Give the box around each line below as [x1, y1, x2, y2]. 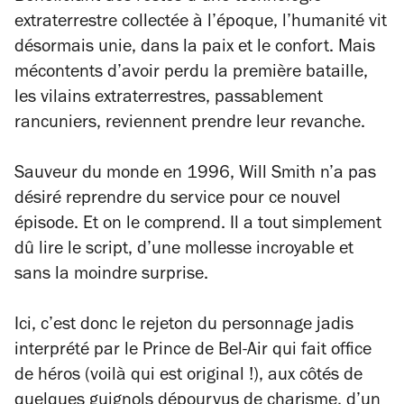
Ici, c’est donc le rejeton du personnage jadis [14, 317, 353, 335]
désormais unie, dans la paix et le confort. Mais [14, 39, 375, 58]
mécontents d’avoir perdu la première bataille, [14, 64, 368, 83]
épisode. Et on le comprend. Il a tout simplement [14, 216, 381, 234]
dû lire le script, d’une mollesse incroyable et [14, 241, 353, 260]
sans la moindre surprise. [14, 266, 208, 285]
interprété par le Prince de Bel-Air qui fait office [14, 342, 372, 361]
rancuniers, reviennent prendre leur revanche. [14, 115, 365, 133]
